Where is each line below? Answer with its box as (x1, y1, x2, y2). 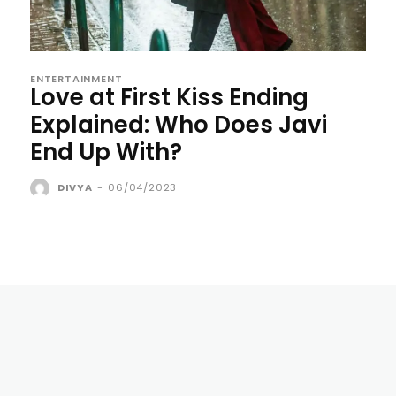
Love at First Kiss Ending (30, 81, 308, 113)
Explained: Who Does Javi (30, 109, 327, 141)
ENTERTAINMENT (30, 72, 123, 86)
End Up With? (30, 136, 182, 168)
